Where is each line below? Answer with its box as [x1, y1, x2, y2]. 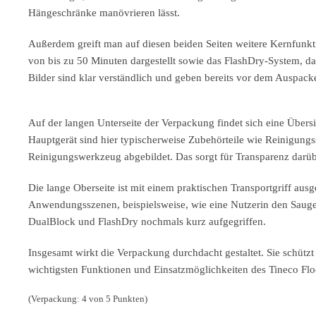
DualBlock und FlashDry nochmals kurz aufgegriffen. [28, 216, 266, 227]
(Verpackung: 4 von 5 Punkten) [28, 293, 147, 304]
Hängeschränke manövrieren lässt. [28, 7, 180, 18]
